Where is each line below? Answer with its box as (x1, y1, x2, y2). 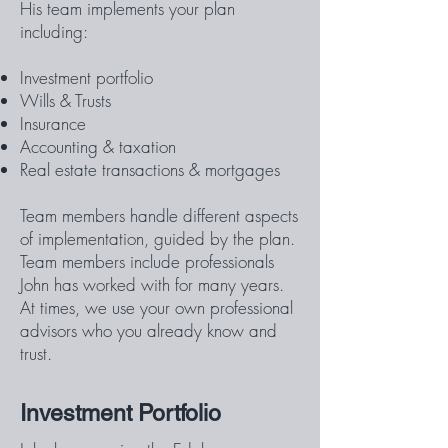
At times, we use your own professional (20, 296, 293, 319)
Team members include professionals (20, 250, 274, 273)
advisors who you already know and (20, 319, 277, 342)
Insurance (20, 112, 86, 135)
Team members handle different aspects (20, 204, 298, 227)
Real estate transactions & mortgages (20, 158, 280, 181)
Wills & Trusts (20, 89, 111, 112)
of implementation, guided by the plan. (20, 227, 295, 250)
